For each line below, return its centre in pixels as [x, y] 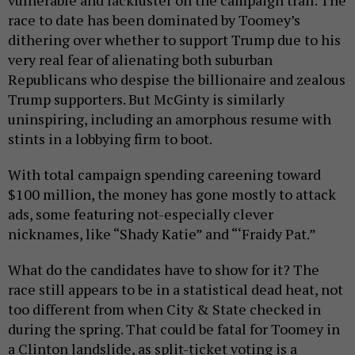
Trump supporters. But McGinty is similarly [146, 99]
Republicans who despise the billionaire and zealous [177, 80]
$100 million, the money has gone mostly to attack [172, 195]
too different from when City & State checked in [164, 309]
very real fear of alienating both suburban [140, 60]
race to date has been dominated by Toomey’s [154, 20]
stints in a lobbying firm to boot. [110, 139]
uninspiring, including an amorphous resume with [170, 119]
